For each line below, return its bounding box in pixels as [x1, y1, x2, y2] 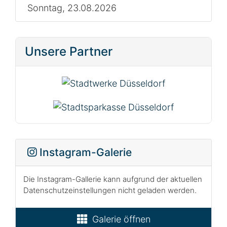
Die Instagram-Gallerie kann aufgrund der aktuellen [23, 174, 202, 184]
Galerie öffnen [92, 214, 150, 225]
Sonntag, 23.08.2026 [27, 2, 117, 13]
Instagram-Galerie [36, 146, 132, 159]
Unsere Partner [25, 44, 112, 59]
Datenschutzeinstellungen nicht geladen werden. [23, 185, 197, 195]
